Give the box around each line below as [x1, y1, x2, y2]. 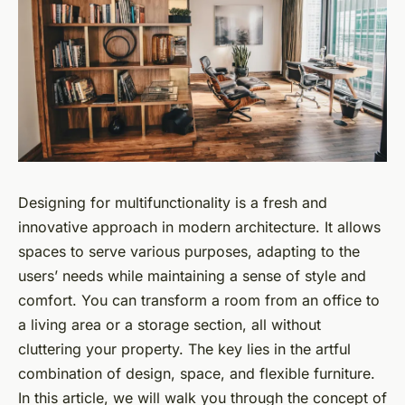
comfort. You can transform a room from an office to [18, 291, 380, 310]
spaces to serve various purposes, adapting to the [18, 242, 360, 261]
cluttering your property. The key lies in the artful [18, 340, 351, 359]
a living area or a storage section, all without [18, 316, 321, 334]
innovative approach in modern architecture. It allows [18, 218, 381, 237]
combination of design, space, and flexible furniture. [18, 364, 375, 383]
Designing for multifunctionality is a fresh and [18, 193, 327, 212]
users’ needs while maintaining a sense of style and [18, 267, 366, 286]
